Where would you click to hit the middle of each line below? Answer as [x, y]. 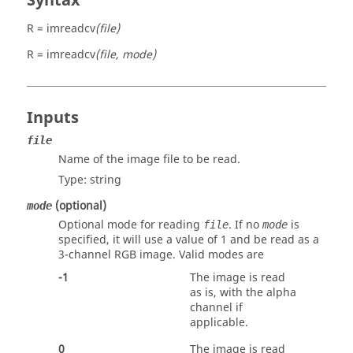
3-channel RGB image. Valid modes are [161, 255]
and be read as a [273, 240]
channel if [216, 308]
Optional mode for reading [131, 225]
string [106, 180]
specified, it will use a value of [139, 240]
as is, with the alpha [243, 293]
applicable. [219, 323]
